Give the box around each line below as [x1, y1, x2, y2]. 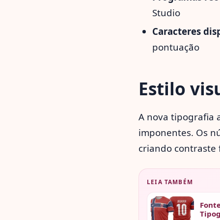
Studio [152, 6, 181, 19]
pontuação [152, 40, 200, 53]
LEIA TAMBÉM [147, 178, 193, 186]
